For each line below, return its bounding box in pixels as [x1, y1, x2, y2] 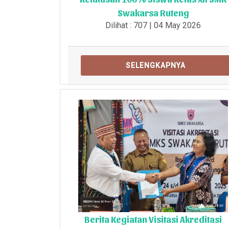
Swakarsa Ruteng [117, 7, 189, 18]
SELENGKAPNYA [126, 61, 186, 70]
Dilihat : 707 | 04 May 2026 [105, 20, 201, 30]
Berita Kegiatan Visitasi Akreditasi [84, 213, 222, 224]
